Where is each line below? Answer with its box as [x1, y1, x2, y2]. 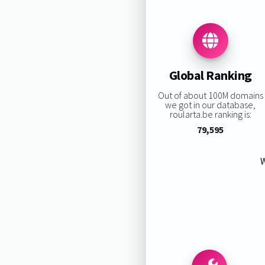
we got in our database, [165, 98, 256, 111]
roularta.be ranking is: [169, 108, 251, 120]
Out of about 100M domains [157, 89, 263, 101]
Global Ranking [169, 67, 252, 84]
